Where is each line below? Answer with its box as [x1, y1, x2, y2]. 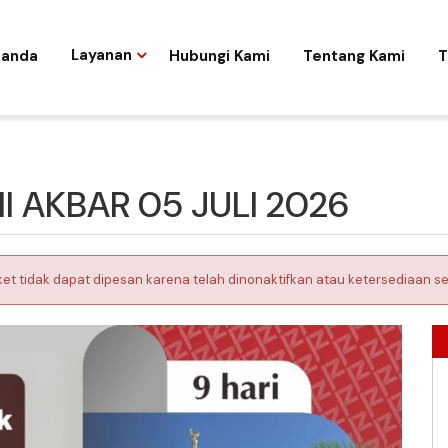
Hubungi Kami [169, 45, 271, 66]
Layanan [71, 45, 133, 66]
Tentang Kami [303, 45, 406, 66]
